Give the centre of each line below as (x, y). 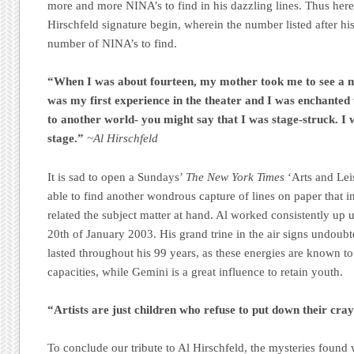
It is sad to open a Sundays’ (117, 177)
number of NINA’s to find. (113, 44)
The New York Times (235, 177)
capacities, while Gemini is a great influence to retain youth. (196, 271)
